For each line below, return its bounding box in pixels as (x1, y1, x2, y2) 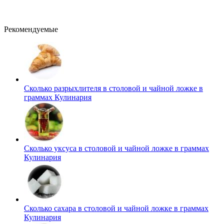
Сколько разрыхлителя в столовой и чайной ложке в (24, 83, 203, 92)
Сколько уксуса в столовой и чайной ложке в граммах (24, 143, 209, 152)
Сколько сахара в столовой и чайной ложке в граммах (24, 203, 208, 212)
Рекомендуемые (4, 24, 58, 33)
